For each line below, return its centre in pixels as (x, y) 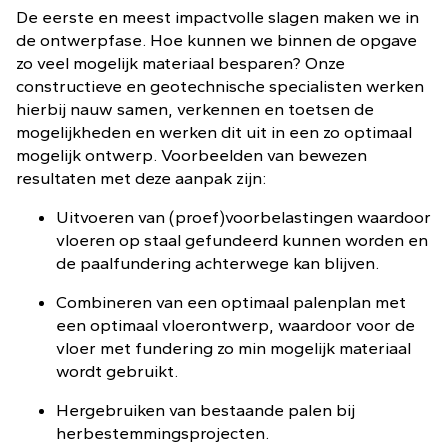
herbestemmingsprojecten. (162, 433)
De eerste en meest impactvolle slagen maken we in (217, 17)
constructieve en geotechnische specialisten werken (220, 86)
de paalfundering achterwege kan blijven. (217, 263)
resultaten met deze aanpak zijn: (141, 178)
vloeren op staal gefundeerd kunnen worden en (242, 240)
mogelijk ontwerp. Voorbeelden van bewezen (191, 155)
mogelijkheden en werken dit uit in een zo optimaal (214, 132)
